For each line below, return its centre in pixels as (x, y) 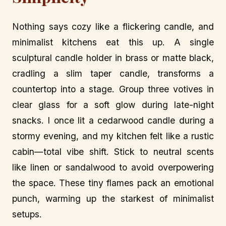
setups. (27, 214)
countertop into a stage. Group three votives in (113, 89)
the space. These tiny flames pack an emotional (113, 183)
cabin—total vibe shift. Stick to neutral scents (113, 152)
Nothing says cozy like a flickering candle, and (113, 27)
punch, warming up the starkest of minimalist (113, 199)
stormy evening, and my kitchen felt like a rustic (113, 136)
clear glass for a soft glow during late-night (113, 105)
